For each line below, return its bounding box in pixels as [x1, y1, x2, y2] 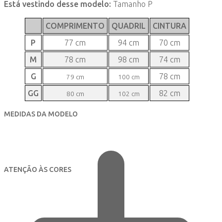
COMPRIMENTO [46, 21, 105, 31]
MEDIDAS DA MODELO [4, 110, 78, 118]
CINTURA [153, 21, 186, 31]
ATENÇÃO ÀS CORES [4, 166, 71, 174]
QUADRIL [111, 21, 146, 31]
